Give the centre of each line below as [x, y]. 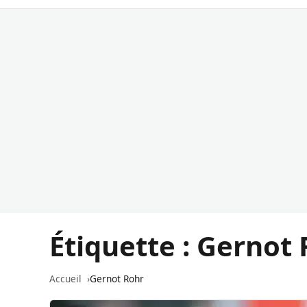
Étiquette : [123, 245]
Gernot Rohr [117, 278]
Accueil [65, 278]
